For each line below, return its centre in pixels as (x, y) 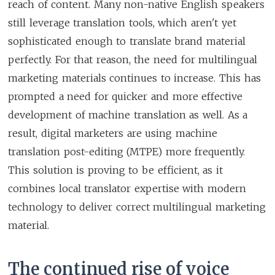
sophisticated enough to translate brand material (127, 41)
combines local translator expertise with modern (127, 188)
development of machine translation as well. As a (128, 114)
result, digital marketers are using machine (113, 133)
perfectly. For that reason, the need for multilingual (133, 59)
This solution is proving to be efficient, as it (115, 170)
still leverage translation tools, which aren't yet (122, 22)
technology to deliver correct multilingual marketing (137, 207)
